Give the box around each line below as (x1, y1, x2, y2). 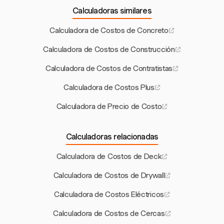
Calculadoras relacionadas (65, 132, 158, 142)
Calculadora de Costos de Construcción (43, 45, 175, 54)
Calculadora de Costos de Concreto (49, 26, 168, 35)
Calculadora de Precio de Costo (56, 102, 162, 111)
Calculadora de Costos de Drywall (53, 171, 165, 180)
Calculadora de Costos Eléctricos (54, 190, 164, 199)
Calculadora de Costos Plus (63, 83, 154, 92)
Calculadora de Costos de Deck (56, 152, 162, 161)
